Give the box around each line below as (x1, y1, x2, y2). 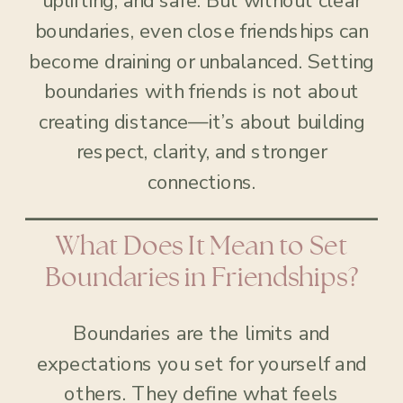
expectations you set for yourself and (36, 350, 367, 378)
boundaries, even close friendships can (34, 17, 369, 46)
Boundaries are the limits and (73, 319, 330, 348)
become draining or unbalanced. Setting (29, 48, 374, 76)
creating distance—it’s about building (38, 108, 365, 137)
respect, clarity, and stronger (76, 138, 327, 166)
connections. (147, 168, 256, 197)
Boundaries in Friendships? (44, 264, 359, 291)
